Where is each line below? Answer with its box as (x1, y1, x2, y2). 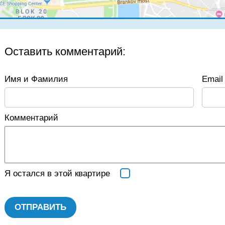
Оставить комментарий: (5, 45, 126, 58)
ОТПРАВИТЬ (15, 202, 66, 212)
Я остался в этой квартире (5, 169, 110, 178)
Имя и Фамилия (5, 74, 68, 84)
